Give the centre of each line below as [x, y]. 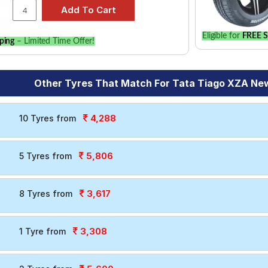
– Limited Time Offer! [55, 41]
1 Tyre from [42, 231]
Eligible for [222, 36]
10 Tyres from [47, 118]
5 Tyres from [45, 156]
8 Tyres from [45, 194]
